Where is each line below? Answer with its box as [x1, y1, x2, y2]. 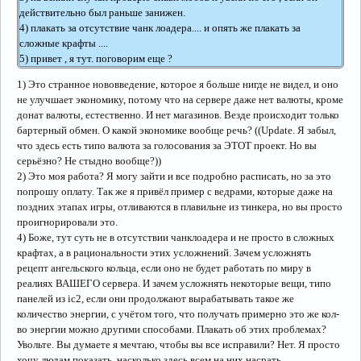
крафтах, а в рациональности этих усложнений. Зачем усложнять [17, 247, 311, 259]
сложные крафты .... [19, 37, 108, 49]
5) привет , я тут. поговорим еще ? [19, 52, 172, 64]
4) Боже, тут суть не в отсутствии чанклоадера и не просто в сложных [17, 231, 334, 243]
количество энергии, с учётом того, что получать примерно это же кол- [17, 308, 339, 320]
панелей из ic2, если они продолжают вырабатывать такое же [17, 293, 294, 305]
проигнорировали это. [17, 216, 118, 228]
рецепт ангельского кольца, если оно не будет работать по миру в [17, 262, 311, 274]
